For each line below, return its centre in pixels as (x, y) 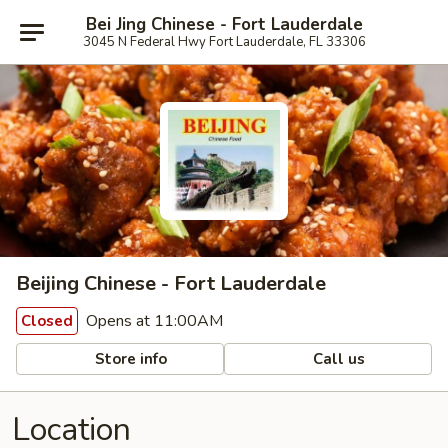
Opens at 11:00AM (152, 321)
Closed (47, 321)
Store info (129, 358)
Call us (337, 358)
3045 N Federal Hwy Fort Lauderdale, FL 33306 (224, 41)
